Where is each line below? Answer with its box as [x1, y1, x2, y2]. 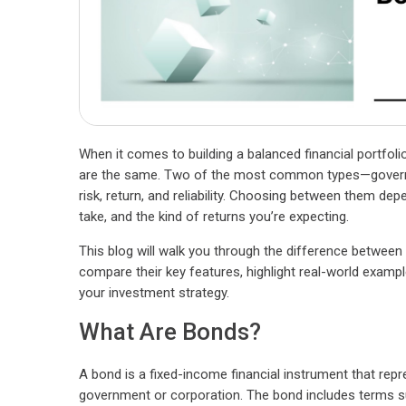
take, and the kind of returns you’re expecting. [79, 208, 349, 226]
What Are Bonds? [79, 318, 261, 346]
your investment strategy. [79, 285, 229, 302]
